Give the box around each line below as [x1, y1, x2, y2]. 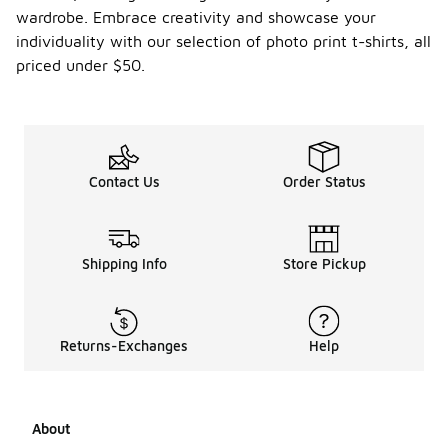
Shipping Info [81, 255, 167, 273]
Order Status [282, 173, 366, 191]
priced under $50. [16, 56, 145, 75]
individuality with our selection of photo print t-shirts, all [16, 32, 431, 51]
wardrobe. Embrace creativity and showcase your [16, 8, 376, 27]
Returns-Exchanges [60, 337, 188, 355]
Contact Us [88, 173, 160, 191]
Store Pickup [282, 255, 366, 273]
